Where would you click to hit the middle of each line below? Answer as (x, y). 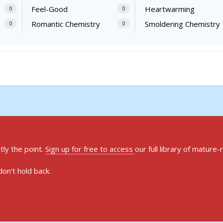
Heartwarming (169, 9)
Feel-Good (50, 9)
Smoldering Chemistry (182, 24)
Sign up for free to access (90, 149)
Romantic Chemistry (66, 24)
